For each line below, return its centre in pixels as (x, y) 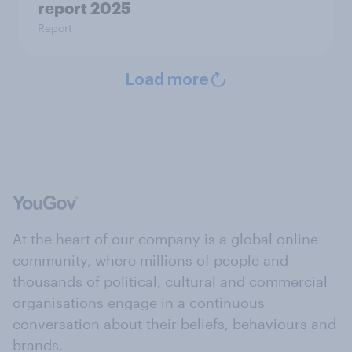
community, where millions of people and (150, 260)
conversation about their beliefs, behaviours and (174, 324)
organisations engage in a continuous (139, 302)
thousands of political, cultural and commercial (170, 281)
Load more (167, 80)
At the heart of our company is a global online (165, 239)
